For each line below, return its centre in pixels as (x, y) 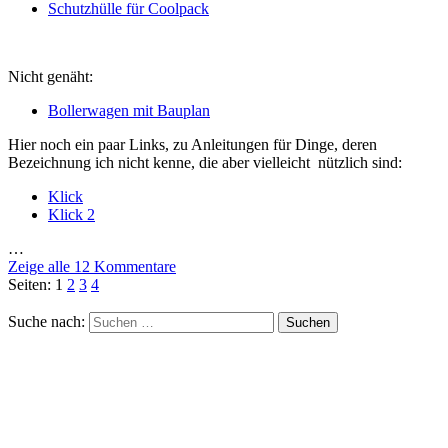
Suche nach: (46, 322)
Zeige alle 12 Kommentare (92, 267)
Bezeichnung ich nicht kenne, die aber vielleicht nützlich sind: (205, 163)
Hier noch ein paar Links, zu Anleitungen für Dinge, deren (192, 145)
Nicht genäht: (50, 77)
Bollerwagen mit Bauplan (129, 111)
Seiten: (31, 285)
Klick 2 (71, 215)
